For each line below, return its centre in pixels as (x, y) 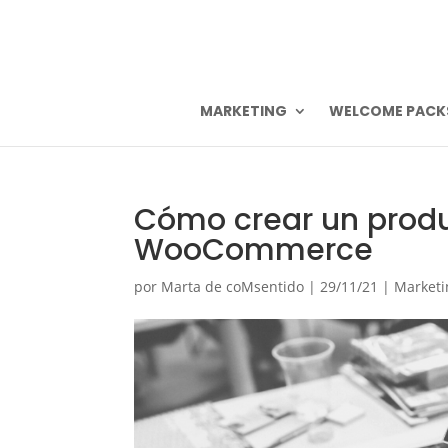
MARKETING (243, 111)
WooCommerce (254, 250)
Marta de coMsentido (233, 286)
